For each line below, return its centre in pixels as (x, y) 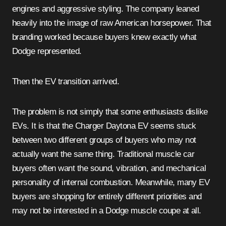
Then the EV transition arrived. (66, 82)
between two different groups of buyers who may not (104, 140)
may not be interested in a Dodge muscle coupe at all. (107, 211)
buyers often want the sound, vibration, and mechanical (109, 168)
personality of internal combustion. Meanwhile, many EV (111, 183)
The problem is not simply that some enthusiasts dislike (110, 112)
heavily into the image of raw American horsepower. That (112, 23)
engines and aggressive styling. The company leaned (106, 9)
